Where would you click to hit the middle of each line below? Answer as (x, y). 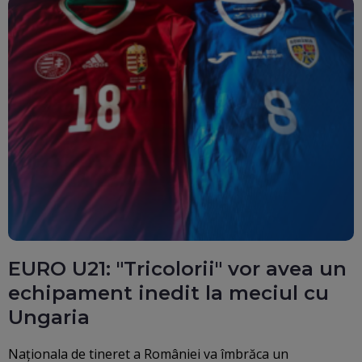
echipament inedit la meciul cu (168, 293)
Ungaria (49, 318)
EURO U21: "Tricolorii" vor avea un (177, 269)
